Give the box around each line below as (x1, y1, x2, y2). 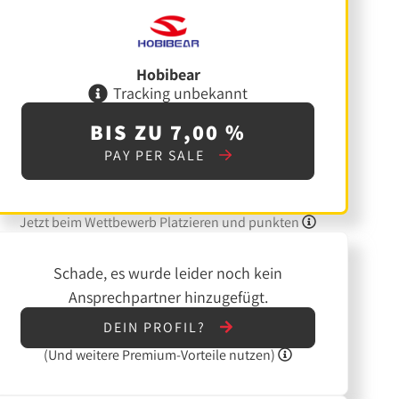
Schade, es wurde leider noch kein (53, 263, 283, 284)
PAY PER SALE (103, 146, 209, 166)
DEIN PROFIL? (102, 318, 210, 338)
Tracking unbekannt (113, 82, 248, 103)
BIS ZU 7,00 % (90, 118, 247, 147)
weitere (76, 345, 120, 364)
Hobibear (135, 64, 200, 85)
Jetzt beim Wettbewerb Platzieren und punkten (20, 213, 303, 232)
